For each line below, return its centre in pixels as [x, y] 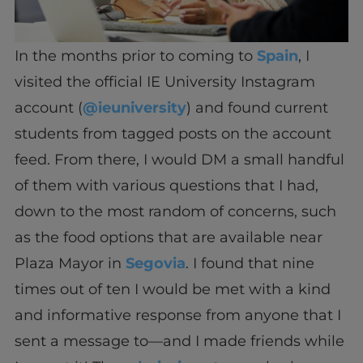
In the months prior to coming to [135, 56]
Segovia [155, 263]
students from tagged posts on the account [173, 133]
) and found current [257, 107]
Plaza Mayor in [70, 263]
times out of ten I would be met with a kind [172, 289]
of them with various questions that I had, [166, 185]
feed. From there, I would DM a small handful [179, 159]
